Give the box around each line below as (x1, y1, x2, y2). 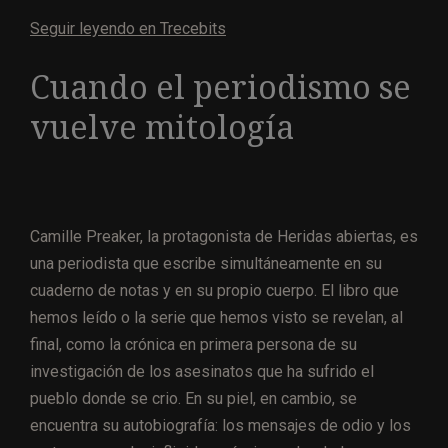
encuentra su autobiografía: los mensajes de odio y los (30, 415, 411, 435)
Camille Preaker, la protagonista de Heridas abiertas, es (30, 226, 418, 246)
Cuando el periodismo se (30, 69, 411, 108)
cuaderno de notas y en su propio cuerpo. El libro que (30, 280, 399, 300)
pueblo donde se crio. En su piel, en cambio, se (30, 388, 357, 408)
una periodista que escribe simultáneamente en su (30, 253, 382, 273)
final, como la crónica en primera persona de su (30, 334, 357, 354)
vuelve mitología (30, 109, 294, 148)
